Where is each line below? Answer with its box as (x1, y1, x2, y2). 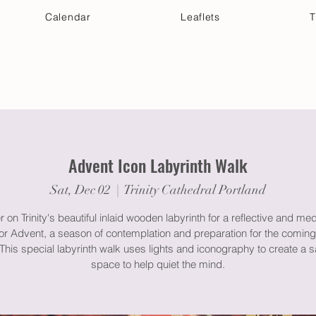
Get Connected (79, 75, 157, 87)
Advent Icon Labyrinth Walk (68, 152, 248, 178)
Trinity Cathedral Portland (124, 181, 266, 197)
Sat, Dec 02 (50, 181, 111, 197)
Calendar (45, 11, 91, 23)
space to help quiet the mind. (91, 257, 225, 271)
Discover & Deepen (183, 75, 284, 87)
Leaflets (181, 11, 220, 23)
